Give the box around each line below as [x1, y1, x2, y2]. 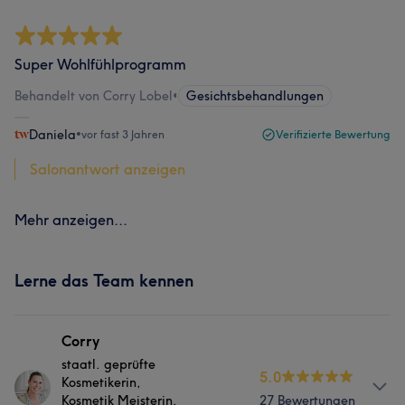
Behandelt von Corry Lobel [14, 88, 173, 104]
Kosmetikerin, [61, 374, 141, 391]
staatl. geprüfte [61, 356, 155, 372]
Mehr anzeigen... [14, 211, 127, 229]
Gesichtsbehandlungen [186, 88, 324, 104]
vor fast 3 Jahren [81, 127, 165, 141]
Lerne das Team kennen [14, 270, 193, 291]
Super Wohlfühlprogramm [14, 55, 186, 73]
